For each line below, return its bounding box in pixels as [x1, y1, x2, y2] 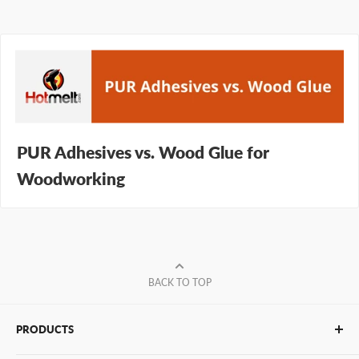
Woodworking [17, 168, 125, 189]
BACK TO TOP [147, 276, 212, 289]
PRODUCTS [16, 323, 74, 337]
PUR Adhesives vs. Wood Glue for [17, 142, 269, 163]
